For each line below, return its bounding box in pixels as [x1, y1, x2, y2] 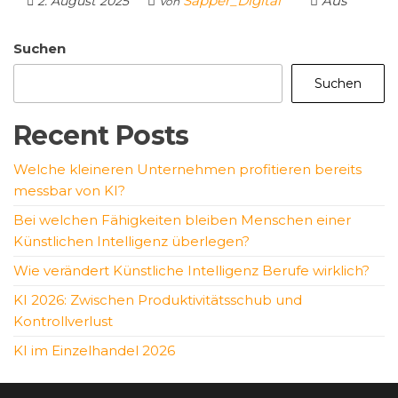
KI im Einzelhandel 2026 [13, 342, 175, 359]
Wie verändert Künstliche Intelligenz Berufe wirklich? [13, 262, 370, 279]
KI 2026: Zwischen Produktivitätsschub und [13, 291, 302, 308]
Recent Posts [13, 119, 189, 152]
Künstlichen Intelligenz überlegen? [13, 233, 250, 250]
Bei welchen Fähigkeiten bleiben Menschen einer [13, 211, 351, 228]
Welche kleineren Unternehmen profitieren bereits [13, 161, 362, 178]
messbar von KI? [13, 182, 125, 199]
